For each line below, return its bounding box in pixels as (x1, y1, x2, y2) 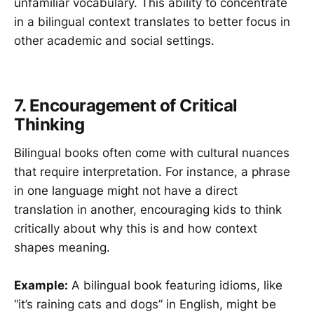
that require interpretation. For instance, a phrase (14, 164, 290, 179)
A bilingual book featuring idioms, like (68, 278, 282, 292)
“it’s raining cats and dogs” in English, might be (14, 296, 276, 311)
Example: (14, 278, 68, 292)
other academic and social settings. (14, 33, 214, 48)
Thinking (14, 114, 85, 135)
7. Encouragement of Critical (14, 95, 238, 116)
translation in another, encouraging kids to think (14, 202, 282, 217)
